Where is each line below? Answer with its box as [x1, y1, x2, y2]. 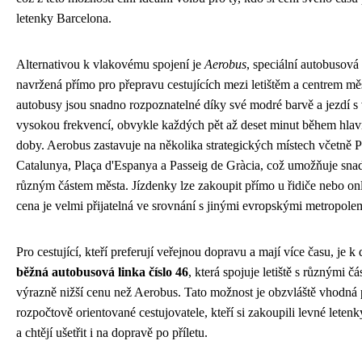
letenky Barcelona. [16, 11, 112, 26]
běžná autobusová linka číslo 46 [16, 265, 188, 280]
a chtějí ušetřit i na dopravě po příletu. [16, 326, 208, 340]
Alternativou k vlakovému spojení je [16, 57, 204, 72]
